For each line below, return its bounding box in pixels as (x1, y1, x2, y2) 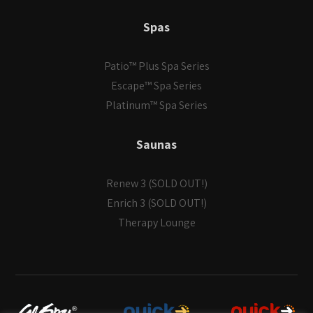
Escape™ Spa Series (111, 78, 202, 94)
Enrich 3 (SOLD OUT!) (106, 196, 207, 211)
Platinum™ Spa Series (105, 98, 208, 113)
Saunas (136, 136, 177, 153)
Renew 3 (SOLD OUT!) (105, 176, 208, 191)
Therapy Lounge (117, 215, 196, 231)
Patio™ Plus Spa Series (103, 59, 210, 74)
